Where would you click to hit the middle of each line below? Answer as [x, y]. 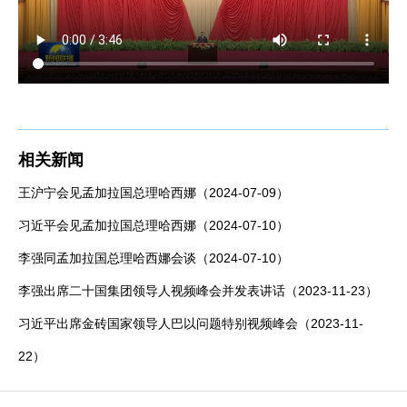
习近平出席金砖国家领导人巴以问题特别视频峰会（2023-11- [191, 324]
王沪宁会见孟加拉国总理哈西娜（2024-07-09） [154, 193]
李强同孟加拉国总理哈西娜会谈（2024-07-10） [154, 258]
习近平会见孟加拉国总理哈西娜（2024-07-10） [154, 226]
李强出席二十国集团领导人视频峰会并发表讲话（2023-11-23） [198, 291]
